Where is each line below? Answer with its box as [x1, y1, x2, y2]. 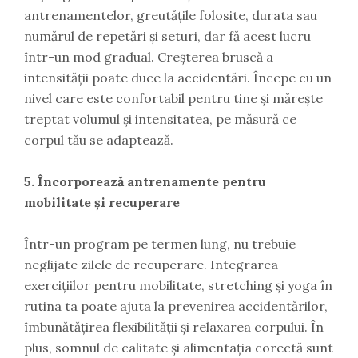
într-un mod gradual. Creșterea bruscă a [24, 49, 273, 66]
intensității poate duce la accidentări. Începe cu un [24, 70, 332, 86]
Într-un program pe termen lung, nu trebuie [24, 236, 296, 253]
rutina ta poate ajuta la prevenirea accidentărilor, [24, 298, 328, 315]
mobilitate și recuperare [24, 194, 180, 211]
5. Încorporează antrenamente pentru [24, 173, 266, 190]
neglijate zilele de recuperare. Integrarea [24, 257, 278, 273]
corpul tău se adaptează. [24, 132, 173, 149]
